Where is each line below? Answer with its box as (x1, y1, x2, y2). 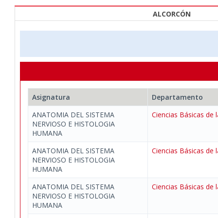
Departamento (152, 92, 203, 102)
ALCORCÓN (153, 9, 191, 18)
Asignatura (32, 92, 70, 102)
